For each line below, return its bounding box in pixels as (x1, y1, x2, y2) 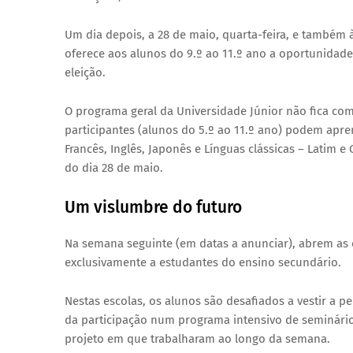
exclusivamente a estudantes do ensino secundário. (65, 255, 341, 269)
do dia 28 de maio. (65, 161, 163, 175)
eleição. (65, 65, 106, 80)
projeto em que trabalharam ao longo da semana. (65, 332, 330, 346)
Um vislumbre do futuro (65, 197, 242, 217)
